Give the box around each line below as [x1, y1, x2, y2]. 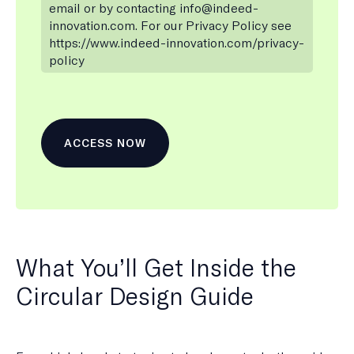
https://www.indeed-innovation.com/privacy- [49, 35, 304, 51]
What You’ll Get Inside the [16, 252, 296, 284]
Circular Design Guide [16, 281, 254, 312]
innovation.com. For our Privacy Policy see [49, 17, 292, 34]
